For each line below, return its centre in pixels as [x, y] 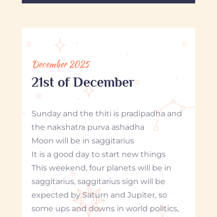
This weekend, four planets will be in [101, 168]
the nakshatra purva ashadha [88, 127]
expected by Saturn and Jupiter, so [99, 195]
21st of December [83, 82]
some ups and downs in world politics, [105, 208]
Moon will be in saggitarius [83, 140]
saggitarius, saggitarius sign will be [98, 181]
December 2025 [60, 64]
